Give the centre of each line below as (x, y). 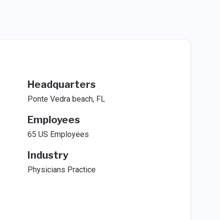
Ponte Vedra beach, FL (66, 99)
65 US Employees (58, 134)
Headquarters (61, 84)
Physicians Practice (61, 170)
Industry (48, 155)
